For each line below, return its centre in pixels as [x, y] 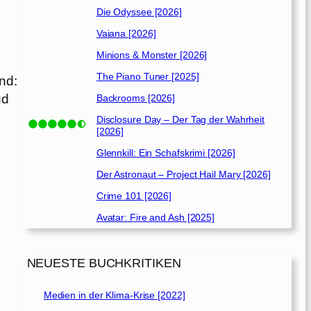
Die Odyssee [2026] [139, 12]
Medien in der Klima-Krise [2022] [114, 295]
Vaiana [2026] [126, 34]
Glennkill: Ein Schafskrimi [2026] [166, 153]
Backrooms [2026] [136, 98]
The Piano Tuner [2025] [148, 77]
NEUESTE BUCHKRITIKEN [104, 263]
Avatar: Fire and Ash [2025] [155, 218]
